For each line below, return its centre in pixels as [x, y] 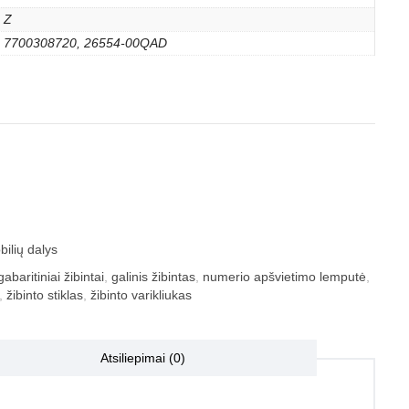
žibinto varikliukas [141, 295]
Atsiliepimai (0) [143, 358]
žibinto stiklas [45, 295]
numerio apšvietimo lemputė [284, 277]
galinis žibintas [153, 277]
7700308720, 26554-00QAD [85, 43]
